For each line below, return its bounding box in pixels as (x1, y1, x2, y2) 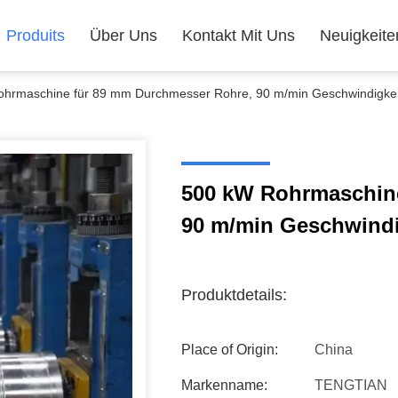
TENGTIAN (314, 378, 387, 393)
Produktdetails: (181, 286, 287, 304)
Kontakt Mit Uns (182, 27, 295, 44)
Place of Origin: (181, 342, 278, 357)
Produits (6, 27, 65, 44)
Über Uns (90, 27, 157, 44)
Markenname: (181, 378, 267, 393)
